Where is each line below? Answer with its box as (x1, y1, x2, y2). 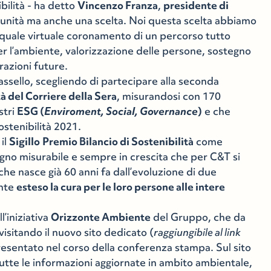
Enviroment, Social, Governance (44, 105, 198, 118)
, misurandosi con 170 (117, 90, 221, 103)
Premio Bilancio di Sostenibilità (42, 135, 194, 148)
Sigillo (9, 135, 41, 148)
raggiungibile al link (154, 226, 241, 239)
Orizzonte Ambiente (51, 211, 151, 224)
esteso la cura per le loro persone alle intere (16, 180, 226, 194)
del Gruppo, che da (151, 211, 246, 224)
